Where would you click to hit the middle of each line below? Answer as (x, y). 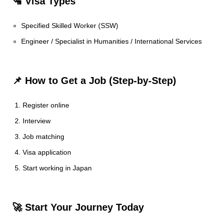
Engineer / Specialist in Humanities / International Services (112, 41)
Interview (37, 121)
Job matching (43, 137)
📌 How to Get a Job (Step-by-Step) (94, 81)
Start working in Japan (57, 168)
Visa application (47, 152)
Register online (46, 105)
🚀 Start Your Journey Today (78, 207)
